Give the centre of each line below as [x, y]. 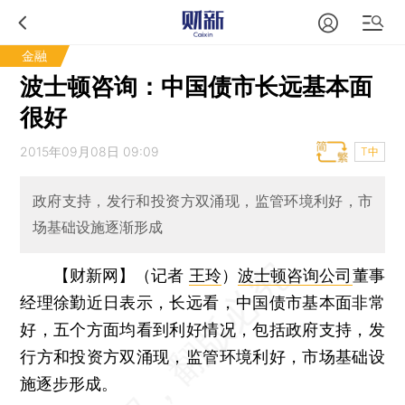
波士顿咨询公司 [295, 275]
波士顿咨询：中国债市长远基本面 [197, 86]
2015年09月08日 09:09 [90, 151]
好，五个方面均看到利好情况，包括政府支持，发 [202, 329]
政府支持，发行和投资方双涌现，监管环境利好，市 [202, 201]
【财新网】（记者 [121, 275]
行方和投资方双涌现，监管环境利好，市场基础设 [202, 356]
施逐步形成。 [69, 383]
